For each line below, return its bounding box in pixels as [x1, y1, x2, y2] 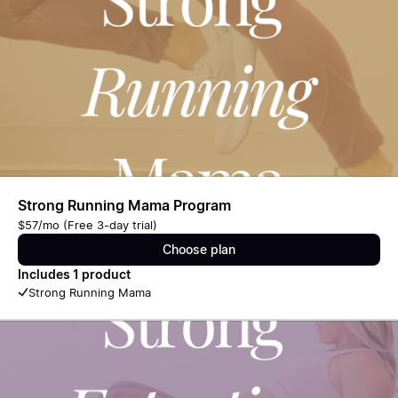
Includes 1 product [18, 267, 131, 282]
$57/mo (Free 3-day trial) [18, 218, 157, 232]
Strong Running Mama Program [18, 196, 231, 214]
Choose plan [163, 242, 235, 257]
